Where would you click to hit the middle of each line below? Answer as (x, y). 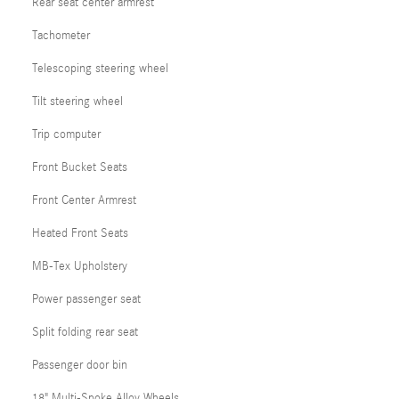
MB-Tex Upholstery (80, 266)
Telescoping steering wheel (100, 69)
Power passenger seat (86, 299)
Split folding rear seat (85, 332)
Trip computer (66, 134)
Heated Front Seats (80, 233)
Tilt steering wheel (77, 102)
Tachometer (61, 36)
